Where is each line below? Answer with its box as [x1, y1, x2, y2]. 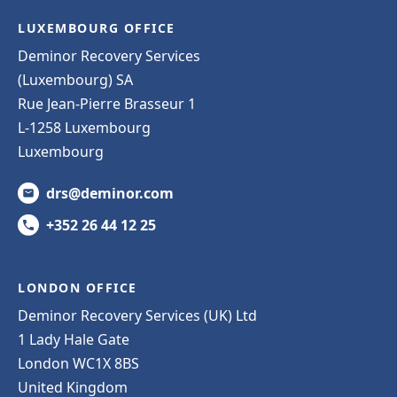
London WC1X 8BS [18, 353, 139, 373]
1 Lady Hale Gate [18, 329, 129, 349]
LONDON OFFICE [18, 278, 137, 296]
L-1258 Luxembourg [18, 117, 151, 137]
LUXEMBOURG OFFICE [18, 19, 175, 36]
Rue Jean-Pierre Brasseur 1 [18, 93, 196, 113]
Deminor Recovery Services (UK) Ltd [18, 305, 257, 325]
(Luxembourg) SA [18, 69, 133, 90]
